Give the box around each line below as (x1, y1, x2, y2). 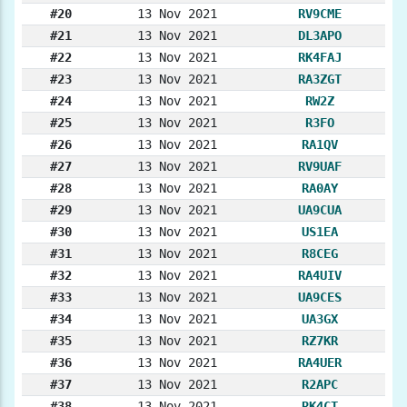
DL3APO (298, 28, 342, 44)
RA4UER (298, 355, 342, 371)
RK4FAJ (298, 50, 342, 65)
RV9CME (298, 6, 342, 22)
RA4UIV (298, 268, 342, 283)
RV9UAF (298, 159, 342, 174)
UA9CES (298, 290, 342, 305)
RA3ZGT (298, 72, 342, 87)
